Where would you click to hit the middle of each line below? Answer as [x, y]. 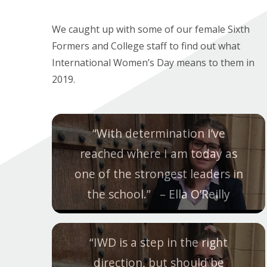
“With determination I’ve [159, 133]
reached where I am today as [159, 153]
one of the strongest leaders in [159, 173]
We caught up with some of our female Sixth [151, 29]
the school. [117, 194]
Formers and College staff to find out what [146, 46]
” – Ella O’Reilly [188, 194]
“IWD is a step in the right [159, 242]
